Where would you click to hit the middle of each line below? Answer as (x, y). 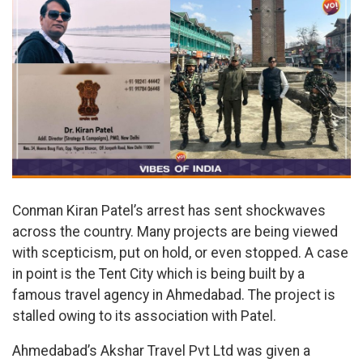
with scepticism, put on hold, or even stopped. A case (180, 252)
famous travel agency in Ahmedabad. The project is (174, 295)
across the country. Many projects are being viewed (175, 231)
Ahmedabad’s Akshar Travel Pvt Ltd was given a (161, 351)
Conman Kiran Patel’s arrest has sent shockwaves (169, 210)
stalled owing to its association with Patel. (144, 316)
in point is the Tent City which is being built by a (158, 273)
